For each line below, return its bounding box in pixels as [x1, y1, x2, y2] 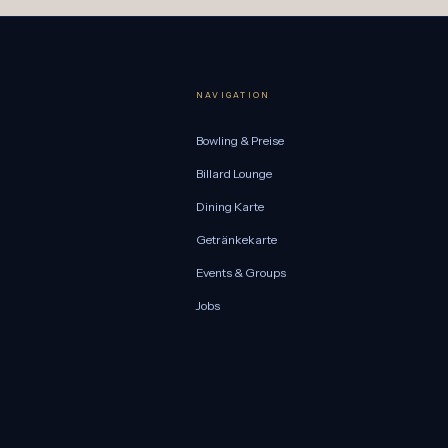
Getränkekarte [196, 232, 277, 248]
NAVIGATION [196, 90, 271, 101]
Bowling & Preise [196, 133, 284, 149]
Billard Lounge [196, 166, 272, 182]
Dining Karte [196, 199, 264, 215]
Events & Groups [196, 265, 286, 281]
